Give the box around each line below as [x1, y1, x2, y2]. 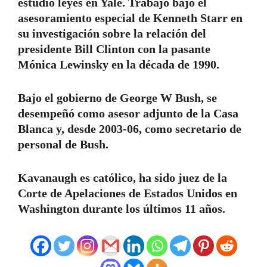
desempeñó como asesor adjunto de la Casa [18, 107, 238, 120]
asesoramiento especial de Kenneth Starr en [18, 11, 243, 25]
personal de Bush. [18, 138, 108, 151]
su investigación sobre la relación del [18, 27, 206, 41]
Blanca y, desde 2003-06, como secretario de [18, 122, 241, 136]
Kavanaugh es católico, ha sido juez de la [18, 171, 227, 185]
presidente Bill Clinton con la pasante [18, 42, 210, 56]
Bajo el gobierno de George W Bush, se [18, 91, 217, 105]
